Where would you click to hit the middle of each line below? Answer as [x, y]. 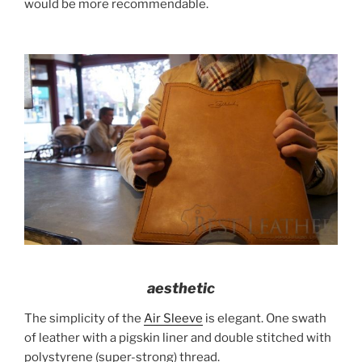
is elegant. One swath [265, 319]
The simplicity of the [84, 319]
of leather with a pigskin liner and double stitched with [178, 338]
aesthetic [181, 288]
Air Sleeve [173, 319]
